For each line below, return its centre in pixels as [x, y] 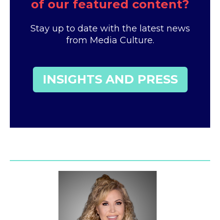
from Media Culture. [110, 40]
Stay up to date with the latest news [110, 28]
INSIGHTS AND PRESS [110, 79]
